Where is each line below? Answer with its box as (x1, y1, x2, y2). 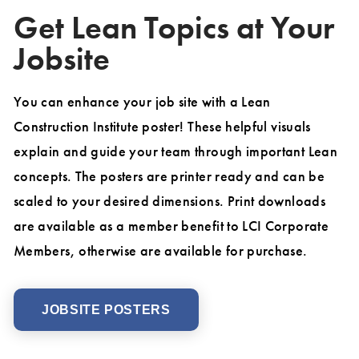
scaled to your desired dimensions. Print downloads (14, 192, 325, 211)
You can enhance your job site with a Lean (14, 92, 271, 111)
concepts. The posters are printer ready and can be (14, 167, 325, 186)
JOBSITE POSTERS (42, 303, 171, 317)
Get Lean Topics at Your (14, 7, 334, 49)
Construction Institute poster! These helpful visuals (14, 117, 311, 136)
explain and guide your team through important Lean (14, 142, 337, 161)
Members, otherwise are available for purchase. (14, 241, 308, 260)
